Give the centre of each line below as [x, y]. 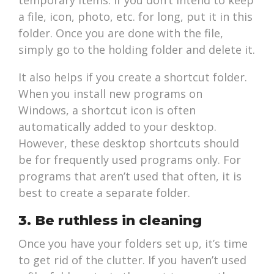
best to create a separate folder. [105, 193]
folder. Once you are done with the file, [121, 33]
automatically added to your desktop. [118, 127]
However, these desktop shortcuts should [129, 143]
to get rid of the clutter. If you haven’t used [133, 260]
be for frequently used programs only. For [130, 160]
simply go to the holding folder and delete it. [137, 50]
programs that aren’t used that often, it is [130, 176]
